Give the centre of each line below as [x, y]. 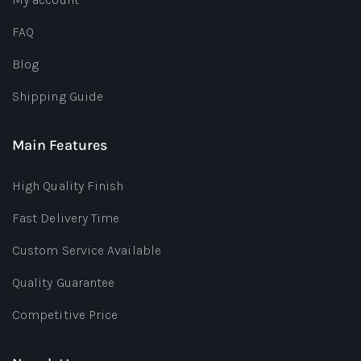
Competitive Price [65, 314]
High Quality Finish [68, 185]
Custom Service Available [87, 250]
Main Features [60, 145]
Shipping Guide [58, 96]
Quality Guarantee [64, 282]
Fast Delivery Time [66, 218]
